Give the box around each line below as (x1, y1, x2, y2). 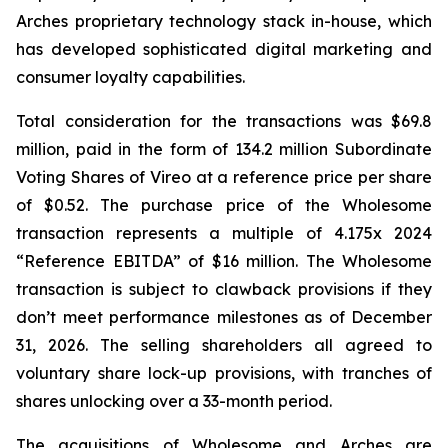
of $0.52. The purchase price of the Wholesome (16, 195, 432, 215)
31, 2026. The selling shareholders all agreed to (16, 335, 432, 355)
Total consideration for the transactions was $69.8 (16, 111, 432, 131)
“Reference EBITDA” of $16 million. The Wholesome (16, 251, 432, 271)
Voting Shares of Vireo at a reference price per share (16, 167, 432, 187)
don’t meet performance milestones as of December (16, 307, 432, 327)
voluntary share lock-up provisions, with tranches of (16, 363, 432, 383)
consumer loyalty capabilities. (16, 67, 245, 87)
